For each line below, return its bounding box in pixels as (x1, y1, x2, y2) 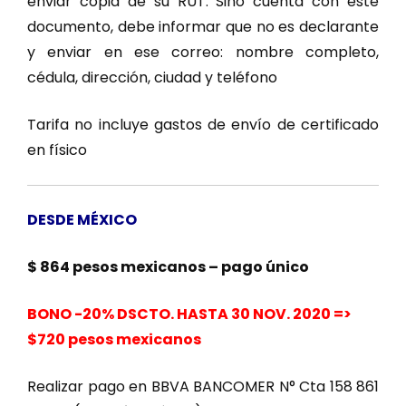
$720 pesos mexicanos (27, 328, 201, 350)
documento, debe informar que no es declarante (27, 15, 379, 37)
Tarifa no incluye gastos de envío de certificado (27, 113, 379, 135)
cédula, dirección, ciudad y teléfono (27, 66, 277, 88)
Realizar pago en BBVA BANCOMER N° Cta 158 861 (27, 375, 379, 397)
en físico (27, 139, 87, 160)
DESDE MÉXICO (27, 208, 137, 230)
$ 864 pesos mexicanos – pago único (27, 256, 309, 277)
